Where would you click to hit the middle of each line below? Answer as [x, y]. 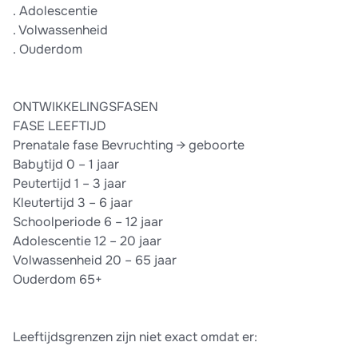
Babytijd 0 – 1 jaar [66, 165]
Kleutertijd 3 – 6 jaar [73, 203]
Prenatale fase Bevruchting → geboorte [129, 145]
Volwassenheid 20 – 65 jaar [95, 261]
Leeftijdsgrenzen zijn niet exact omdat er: [135, 337]
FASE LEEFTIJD [60, 126]
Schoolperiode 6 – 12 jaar [88, 222]
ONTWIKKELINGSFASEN [86, 107]
